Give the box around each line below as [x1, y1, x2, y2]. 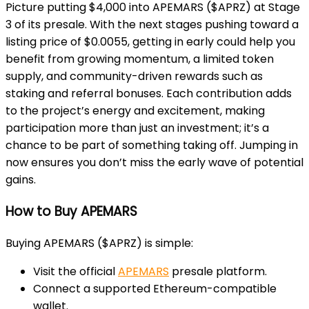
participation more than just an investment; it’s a [6, 120, 269, 137]
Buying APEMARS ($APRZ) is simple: [6, 235, 193, 251]
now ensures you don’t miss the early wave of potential [6, 154, 303, 171]
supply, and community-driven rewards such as [6, 68, 263, 85]
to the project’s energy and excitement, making [6, 103, 265, 119]
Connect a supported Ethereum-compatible [33, 280, 277, 297]
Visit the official [33, 263, 118, 279]
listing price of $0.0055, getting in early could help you [6, 34, 295, 50]
